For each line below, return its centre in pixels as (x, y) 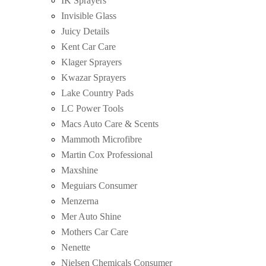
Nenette (76, 247)
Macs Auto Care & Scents (110, 123)
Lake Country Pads (97, 93)
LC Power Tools (92, 108)
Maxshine (80, 170)
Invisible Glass (89, 15)
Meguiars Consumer (99, 185)
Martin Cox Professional (107, 154)
